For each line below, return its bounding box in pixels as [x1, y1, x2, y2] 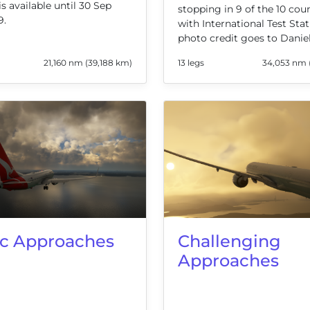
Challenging [178, 230, 281, 251]
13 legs [178, 57, 204, 69]
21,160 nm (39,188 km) [44, 57, 132, 69]
